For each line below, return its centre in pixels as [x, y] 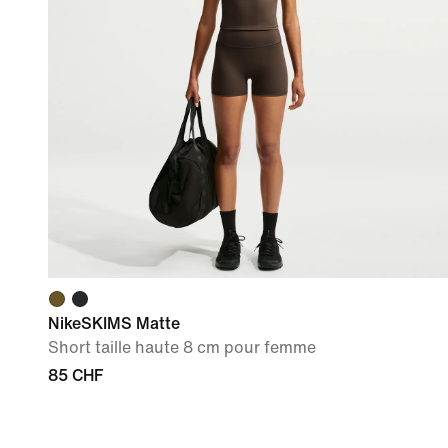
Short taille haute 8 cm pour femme [182, 348]
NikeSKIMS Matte [114, 324]
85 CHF [75, 376]
